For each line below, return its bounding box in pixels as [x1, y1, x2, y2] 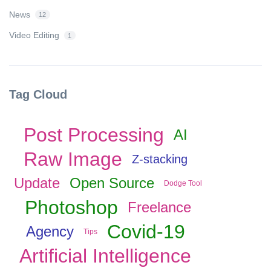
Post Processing [23, 124, 164, 146]
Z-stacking [131, 152, 188, 166]
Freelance [127, 199, 191, 215]
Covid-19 [106, 221, 185, 243]
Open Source [69, 175, 154, 191]
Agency [25, 223, 74, 240]
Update [13, 175, 60, 191]
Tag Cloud [9, 88, 67, 101]
